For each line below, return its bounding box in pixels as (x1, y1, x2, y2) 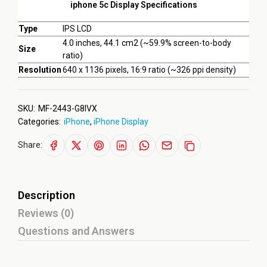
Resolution (18, 65, 61, 74)
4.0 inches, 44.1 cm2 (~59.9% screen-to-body (63, 38, 231, 48)
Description (18, 189, 75, 201)
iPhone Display (94, 117, 148, 126)
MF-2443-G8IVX (38, 104, 97, 113)
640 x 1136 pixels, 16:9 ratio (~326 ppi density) (63, 65, 236, 74)
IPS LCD (63, 24, 92, 33)
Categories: (18, 117, 61, 126)
